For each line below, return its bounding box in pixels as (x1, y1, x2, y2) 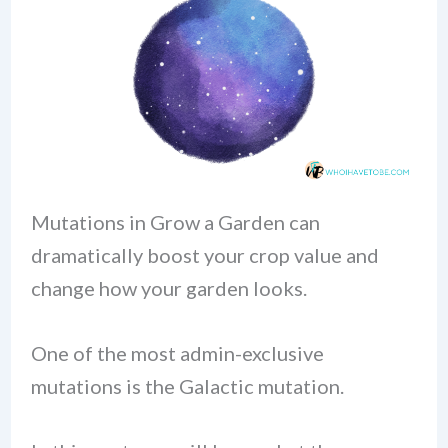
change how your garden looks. (30, 275, 307, 300)
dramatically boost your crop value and (30, 242, 379, 267)
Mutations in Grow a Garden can (30, 209, 320, 234)
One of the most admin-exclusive (30, 340, 324, 365)
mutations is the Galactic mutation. (30, 373, 344, 398)
